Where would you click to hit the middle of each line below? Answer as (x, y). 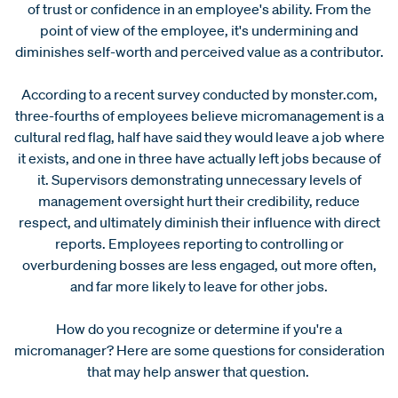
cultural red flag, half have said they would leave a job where (199, 136)
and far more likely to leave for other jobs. (199, 286)
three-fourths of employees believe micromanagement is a (199, 115)
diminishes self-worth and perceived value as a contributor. (199, 51)
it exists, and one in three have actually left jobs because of (199, 158)
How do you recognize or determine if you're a (199, 328)
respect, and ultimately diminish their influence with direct (199, 222)
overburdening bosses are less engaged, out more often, (199, 264)
